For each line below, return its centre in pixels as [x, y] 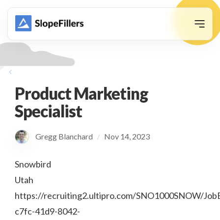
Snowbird [33, 164]
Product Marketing [82, 93]
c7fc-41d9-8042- [47, 211]
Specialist [49, 111]
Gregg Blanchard [66, 136]
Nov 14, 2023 [127, 136]
